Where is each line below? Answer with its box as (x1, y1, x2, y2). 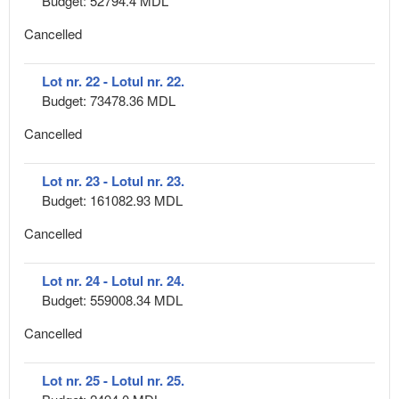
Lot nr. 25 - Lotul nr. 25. (42, 370, 184, 390)
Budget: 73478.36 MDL (42, 90, 175, 110)
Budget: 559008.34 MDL (42, 289, 183, 309)
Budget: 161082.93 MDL (42, 190, 183, 209)
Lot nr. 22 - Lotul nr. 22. (42, 70, 184, 91)
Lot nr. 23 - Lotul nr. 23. (42, 170, 184, 191)
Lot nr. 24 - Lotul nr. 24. (42, 270, 184, 290)
